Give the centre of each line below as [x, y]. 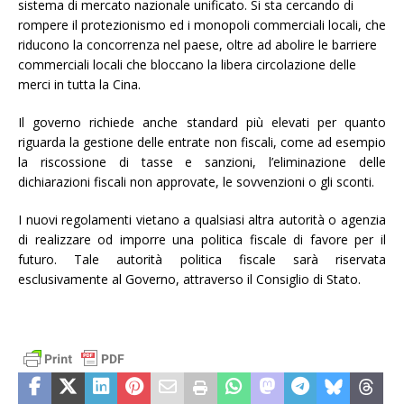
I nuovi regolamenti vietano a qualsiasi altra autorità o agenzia [202, 219]
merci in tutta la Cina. [79, 84]
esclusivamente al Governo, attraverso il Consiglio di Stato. [189, 279]
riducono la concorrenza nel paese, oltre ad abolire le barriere [197, 44]
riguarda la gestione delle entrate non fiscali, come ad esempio [202, 142]
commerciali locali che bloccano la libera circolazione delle [187, 64]
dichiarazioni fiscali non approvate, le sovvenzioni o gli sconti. [196, 181]
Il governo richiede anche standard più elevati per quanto [202, 122]
